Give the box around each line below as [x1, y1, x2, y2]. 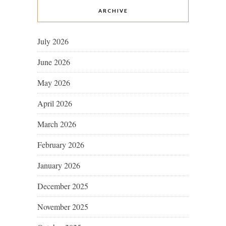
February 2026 [37, 139, 84, 150]
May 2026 [37, 77, 70, 88]
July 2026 [37, 36, 69, 47]
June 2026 [37, 56, 70, 68]
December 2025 [37, 181, 88, 192]
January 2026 [37, 160, 80, 171]
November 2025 [37, 201, 88, 212]
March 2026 [37, 119, 76, 130]
